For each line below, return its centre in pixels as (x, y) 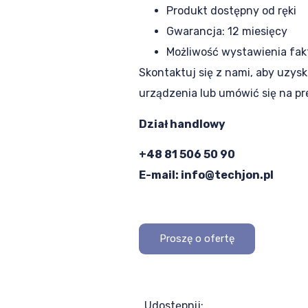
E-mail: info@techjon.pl (206, 175)
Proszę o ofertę (197, 238)
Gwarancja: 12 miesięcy (227, 32)
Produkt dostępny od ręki (231, 11)
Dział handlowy (182, 124)
